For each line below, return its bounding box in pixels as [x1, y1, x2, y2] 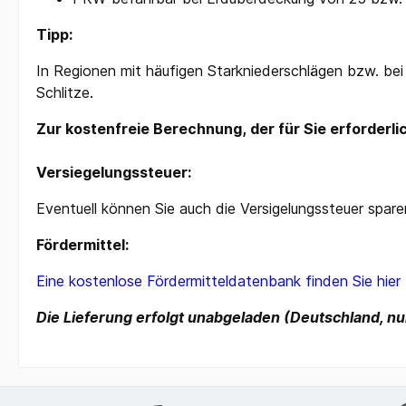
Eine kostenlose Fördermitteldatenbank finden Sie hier [36, 272, 401, 291]
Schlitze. [36, 83, 93, 102]
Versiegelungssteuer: [36, 163, 191, 182]
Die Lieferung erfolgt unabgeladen [36, 308, 284, 327]
